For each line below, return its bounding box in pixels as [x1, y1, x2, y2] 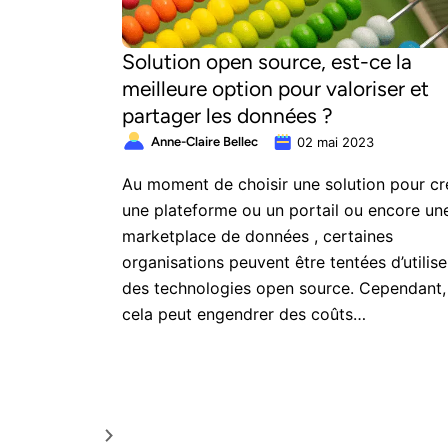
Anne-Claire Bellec [151, 134, 258, 149]
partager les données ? [122, 103, 333, 128]
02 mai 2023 [297, 134, 374, 150]
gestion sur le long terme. [122, 382, 315, 402]
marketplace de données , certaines [122, 226, 393, 246]
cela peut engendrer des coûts [122, 304, 353, 324]
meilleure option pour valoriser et [122, 76, 429, 101]
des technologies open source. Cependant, [122, 278, 446, 298]
